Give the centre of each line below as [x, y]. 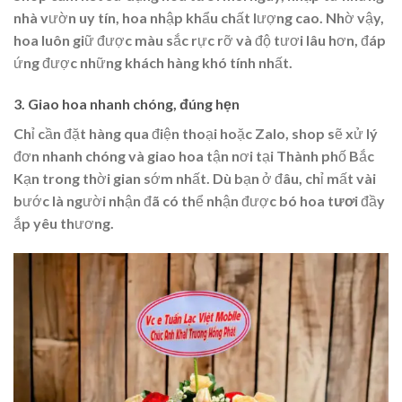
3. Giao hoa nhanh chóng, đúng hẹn [127, 103]
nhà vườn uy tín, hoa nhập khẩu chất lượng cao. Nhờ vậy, [199, 18]
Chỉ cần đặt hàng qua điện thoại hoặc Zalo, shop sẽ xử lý [196, 133]
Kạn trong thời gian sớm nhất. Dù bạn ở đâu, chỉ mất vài [195, 178]
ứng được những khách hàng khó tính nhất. [153, 63]
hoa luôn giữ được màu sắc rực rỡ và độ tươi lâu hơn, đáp [200, 40]
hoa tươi [329, 200]
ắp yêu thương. [64, 223]
